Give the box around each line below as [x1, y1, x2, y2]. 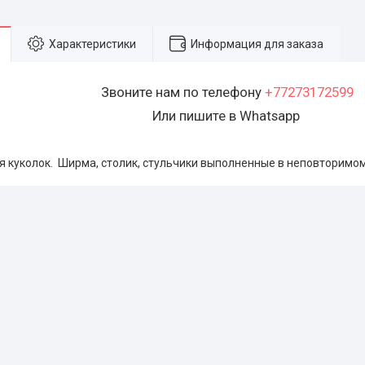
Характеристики [49, 37, 136, 51]
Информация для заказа [191, 37, 323, 51]
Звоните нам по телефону [101, 84, 265, 100]
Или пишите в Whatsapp [152, 108, 303, 124]
